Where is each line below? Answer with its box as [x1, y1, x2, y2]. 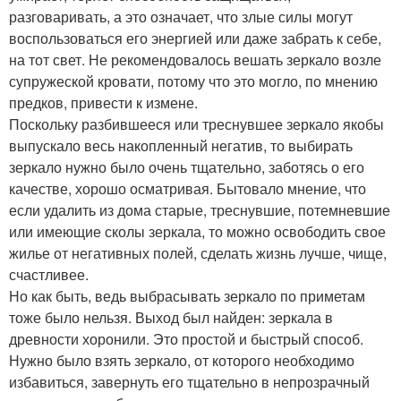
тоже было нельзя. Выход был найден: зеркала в [9, 306, 333, 328]
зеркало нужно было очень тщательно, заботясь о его [9, 156, 364, 177]
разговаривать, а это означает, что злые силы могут [9, 5, 353, 27]
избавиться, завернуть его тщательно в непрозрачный [9, 371, 370, 392]
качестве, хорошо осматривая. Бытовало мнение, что [9, 177, 366, 199]
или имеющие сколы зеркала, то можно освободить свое [9, 220, 386, 242]
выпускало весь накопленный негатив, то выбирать [9, 134, 353, 156]
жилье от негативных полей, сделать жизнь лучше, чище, [9, 242, 387, 263]
